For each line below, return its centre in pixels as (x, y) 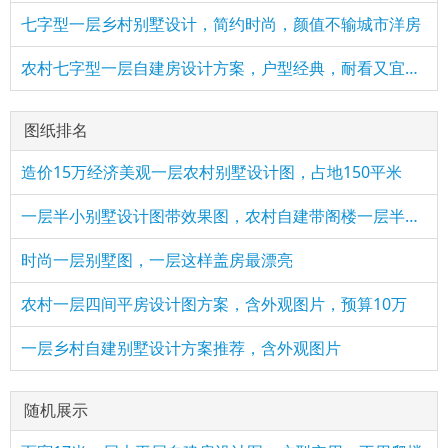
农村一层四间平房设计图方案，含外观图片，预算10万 (214, 304)
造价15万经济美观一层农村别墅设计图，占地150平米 (211, 172)
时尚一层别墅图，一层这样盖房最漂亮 (157, 260)
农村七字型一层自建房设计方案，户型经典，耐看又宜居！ (411, 68)
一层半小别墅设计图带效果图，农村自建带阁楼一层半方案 (411, 216)
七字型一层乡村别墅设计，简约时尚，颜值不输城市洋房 (221, 24)
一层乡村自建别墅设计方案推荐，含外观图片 (181, 348)
